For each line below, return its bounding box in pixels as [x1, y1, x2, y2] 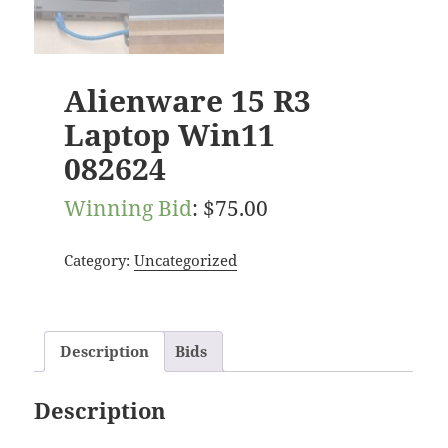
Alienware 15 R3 [63, 79, 311, 121]
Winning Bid [63, 192, 192, 222]
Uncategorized [133, 249, 237, 270]
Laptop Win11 [63, 113, 275, 155]
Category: [63, 249, 134, 270]
